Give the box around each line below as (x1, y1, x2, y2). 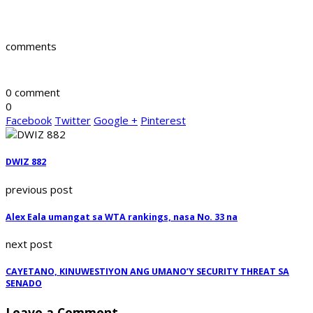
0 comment (6, 85, 60, 100)
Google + (94, 113, 138, 128)
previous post (6, 182, 73, 196)
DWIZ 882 (6, 156, 46, 168)
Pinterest (140, 113, 186, 128)
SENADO (6, 277, 42, 290)
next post (6, 237, 52, 252)
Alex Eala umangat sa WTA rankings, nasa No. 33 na (6, 210, 238, 223)
